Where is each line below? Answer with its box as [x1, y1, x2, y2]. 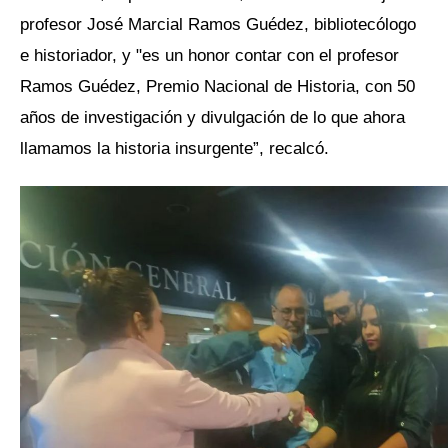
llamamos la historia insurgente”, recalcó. [20, 137, 329, 158]
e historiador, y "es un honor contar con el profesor [20, 44, 399, 65]
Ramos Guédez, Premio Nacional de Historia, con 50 [20, 75, 415, 96]
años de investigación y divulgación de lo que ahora [20, 106, 405, 127]
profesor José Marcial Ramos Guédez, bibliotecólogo [20, 13, 416, 34]
